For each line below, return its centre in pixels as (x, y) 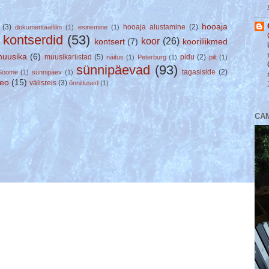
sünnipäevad (113, 70)
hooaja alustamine (154, 27)
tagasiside (199, 72)
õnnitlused (84, 83)
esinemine (92, 27)
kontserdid (33, 40)
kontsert (109, 41)
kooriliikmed (205, 41)
